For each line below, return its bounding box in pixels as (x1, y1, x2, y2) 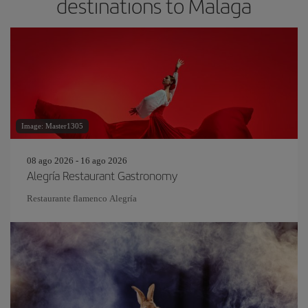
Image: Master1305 (21, 122, 83, 130)
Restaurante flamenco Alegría (27, 193, 137, 203)
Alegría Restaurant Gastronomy (27, 167, 177, 184)
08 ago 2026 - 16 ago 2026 (27, 155, 127, 166)
